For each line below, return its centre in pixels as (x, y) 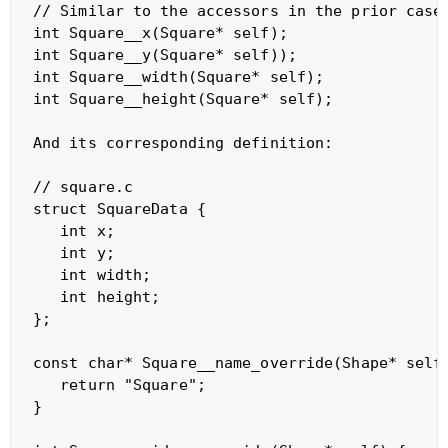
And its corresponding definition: (183, 142)
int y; (73, 252)
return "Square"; (119, 384)
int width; (92, 274)
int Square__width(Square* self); (196, 76)
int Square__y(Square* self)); (183, 54)
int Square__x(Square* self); (178, 32)
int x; (73, 230)
